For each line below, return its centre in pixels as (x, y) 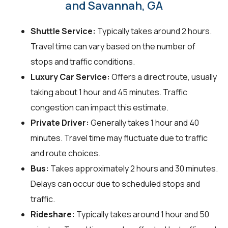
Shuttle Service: (63, 31)
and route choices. (65, 153)
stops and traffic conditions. (83, 61)
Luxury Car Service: (70, 77)
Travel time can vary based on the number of (113, 46)
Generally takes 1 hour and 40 (144, 122)
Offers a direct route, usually (163, 77)
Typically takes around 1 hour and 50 (142, 214)
